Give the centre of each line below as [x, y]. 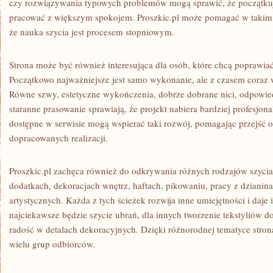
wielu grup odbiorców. [52, 244]
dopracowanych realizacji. [58, 138]
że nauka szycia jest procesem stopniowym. [92, 32]
